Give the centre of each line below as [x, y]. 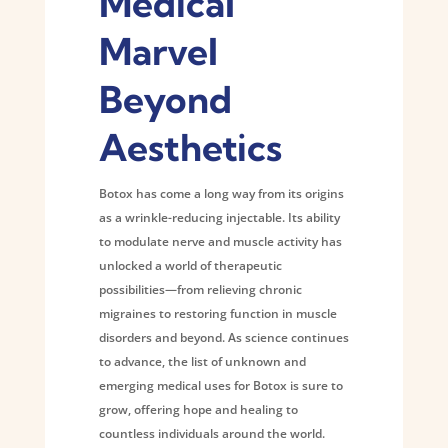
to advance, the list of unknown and [202, 361]
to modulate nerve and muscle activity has [220, 241]
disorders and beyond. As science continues [223, 337]
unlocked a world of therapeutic [190, 265]
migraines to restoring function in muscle [217, 313]
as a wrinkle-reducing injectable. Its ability [219, 217]
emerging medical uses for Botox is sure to [220, 385]
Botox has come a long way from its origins [221, 193]
